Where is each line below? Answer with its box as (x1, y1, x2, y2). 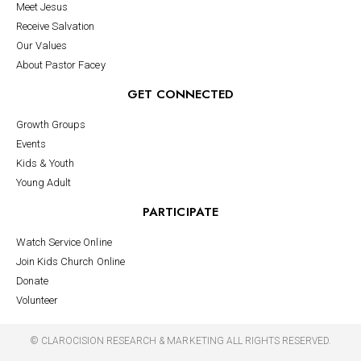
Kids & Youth (16, 156, 75, 169)
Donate (16, 274, 49, 287)
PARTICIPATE (143, 202, 218, 221)
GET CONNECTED (127, 85, 234, 103)
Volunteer (16, 293, 59, 306)
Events (16, 137, 47, 150)
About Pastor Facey (16, 58, 106, 71)
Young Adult (16, 176, 72, 189)
